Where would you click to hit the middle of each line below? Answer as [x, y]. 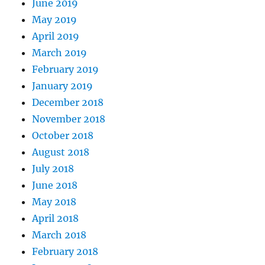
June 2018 [55, 185]
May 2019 [55, 20]
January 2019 [63, 86]
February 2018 [65, 252]
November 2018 [69, 119]
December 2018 [68, 103]
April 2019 [56, 36]
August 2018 [61, 152]
